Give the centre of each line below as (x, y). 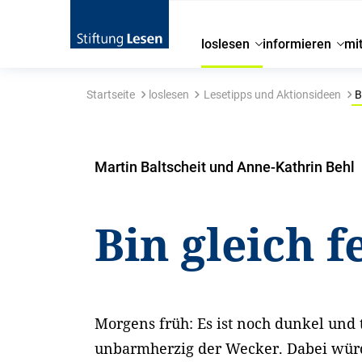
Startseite (110, 95)
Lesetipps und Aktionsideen (272, 95)
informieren (297, 44)
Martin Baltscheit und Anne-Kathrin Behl (225, 167)
